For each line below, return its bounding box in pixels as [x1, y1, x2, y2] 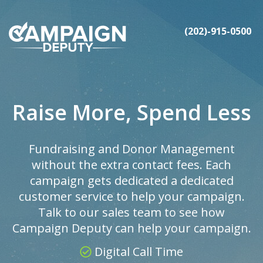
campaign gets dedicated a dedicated [29, 173, 234, 188]
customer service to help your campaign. [18, 188, 245, 204]
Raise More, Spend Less [12, 98, 251, 127]
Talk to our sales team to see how [38, 204, 225, 220]
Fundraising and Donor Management [28, 141, 235, 157]
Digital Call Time [92, 244, 183, 259]
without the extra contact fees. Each [32, 157, 231, 173]
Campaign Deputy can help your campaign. [12, 220, 251, 236]
